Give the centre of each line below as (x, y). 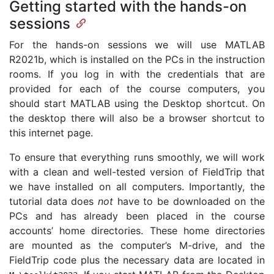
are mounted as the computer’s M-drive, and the (137, 245)
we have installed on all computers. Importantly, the (137, 186)
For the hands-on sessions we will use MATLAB (137, 44)
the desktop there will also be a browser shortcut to (137, 118)
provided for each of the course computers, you (137, 88)
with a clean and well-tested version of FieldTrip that (137, 172)
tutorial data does (54, 201)
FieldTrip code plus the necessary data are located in (137, 260)
